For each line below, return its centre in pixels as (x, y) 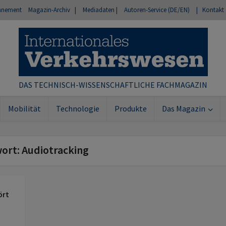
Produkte (130, 108)
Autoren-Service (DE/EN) (157, 10)
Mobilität (24, 108)
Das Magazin (183, 108)
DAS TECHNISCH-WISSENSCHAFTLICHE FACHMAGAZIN (113, 85)
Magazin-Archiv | (52, 10)
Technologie (77, 108)
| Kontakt (210, 10)
